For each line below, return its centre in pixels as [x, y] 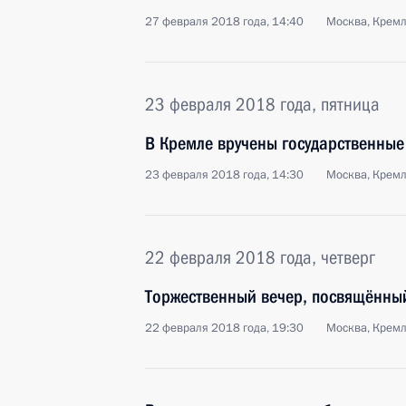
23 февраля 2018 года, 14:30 [224, 175]
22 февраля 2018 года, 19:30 [224, 328]
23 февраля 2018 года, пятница [262, 104]
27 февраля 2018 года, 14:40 [224, 22]
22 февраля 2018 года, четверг [260, 257]
